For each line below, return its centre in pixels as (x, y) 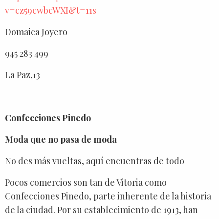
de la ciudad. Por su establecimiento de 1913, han (101, 209)
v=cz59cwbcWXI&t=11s (51, 10)
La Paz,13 (22, 75)
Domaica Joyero (36, 32)
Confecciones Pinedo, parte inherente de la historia (108, 196)
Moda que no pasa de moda (61, 139)
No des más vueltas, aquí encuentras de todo (95, 161)
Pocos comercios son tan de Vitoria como (86, 182)
